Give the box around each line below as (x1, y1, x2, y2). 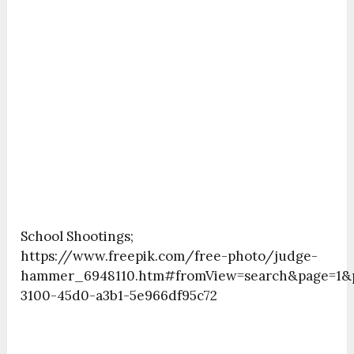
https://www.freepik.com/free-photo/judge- (21, 247, 318, 265)
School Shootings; (21, 228, 134, 246)
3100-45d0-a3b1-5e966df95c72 (21, 287, 218, 305)
